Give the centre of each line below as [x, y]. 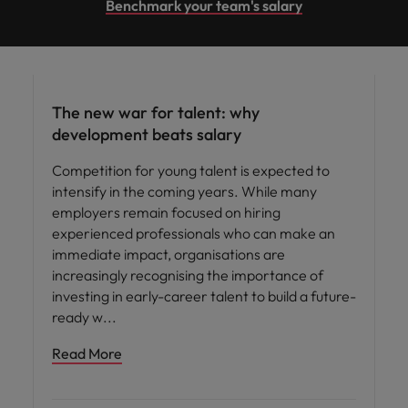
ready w [77, 316]
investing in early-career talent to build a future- [204, 296]
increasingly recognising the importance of [188, 275]
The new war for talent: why [156, 112]
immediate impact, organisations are [168, 254]
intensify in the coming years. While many [184, 191]
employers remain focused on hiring [166, 212]
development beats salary [147, 134]
